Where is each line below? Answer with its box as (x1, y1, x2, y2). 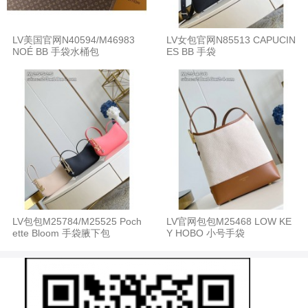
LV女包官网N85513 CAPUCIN (166, 34, 296, 45)
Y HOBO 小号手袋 (166, 227, 245, 239)
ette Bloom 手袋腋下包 (12, 227, 110, 239)
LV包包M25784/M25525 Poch (12, 215, 142, 227)
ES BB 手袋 (166, 45, 216, 57)
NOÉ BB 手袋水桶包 (12, 45, 99, 57)
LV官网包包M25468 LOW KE (166, 215, 291, 227)
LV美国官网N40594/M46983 (12, 34, 135, 45)
